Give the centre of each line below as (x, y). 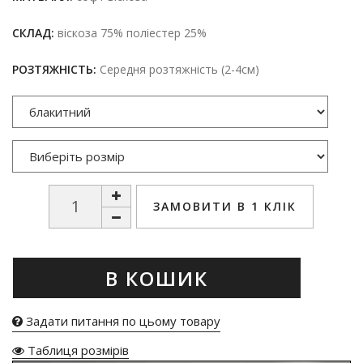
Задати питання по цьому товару (122, 320)
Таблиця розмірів (77, 350)
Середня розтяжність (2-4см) (178, 69)
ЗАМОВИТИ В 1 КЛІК (224, 206)
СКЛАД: (33, 32)
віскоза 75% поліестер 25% (130, 32)
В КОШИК (157, 278)
